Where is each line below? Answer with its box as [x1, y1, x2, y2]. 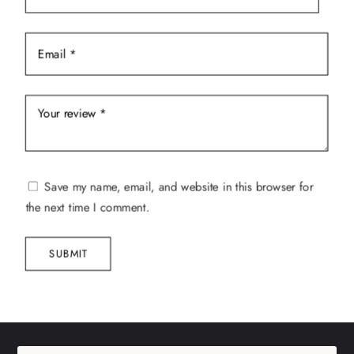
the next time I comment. [25, 198, 150, 217]
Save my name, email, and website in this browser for [44, 178, 314, 196]
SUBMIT [48, 246, 88, 262]
